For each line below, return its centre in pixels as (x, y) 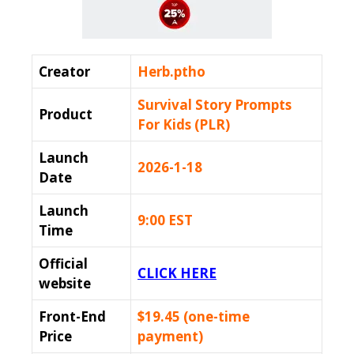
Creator (64, 72)
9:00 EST (165, 220)
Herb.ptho (171, 72)
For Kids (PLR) (184, 125)
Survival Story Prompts (215, 105)
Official (63, 264)
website (65, 284)
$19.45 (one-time (194, 317)
